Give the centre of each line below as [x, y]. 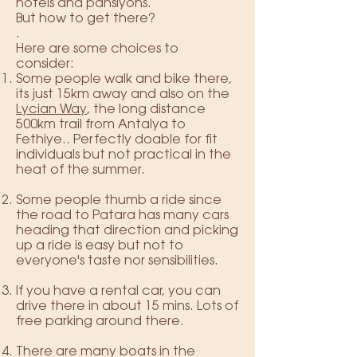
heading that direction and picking [127, 231]
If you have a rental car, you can [118, 291]
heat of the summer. [80, 170]
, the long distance [146, 110]
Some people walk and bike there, [124, 79]
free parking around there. [100, 322]
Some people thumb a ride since [119, 200]
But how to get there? [86, 19]
